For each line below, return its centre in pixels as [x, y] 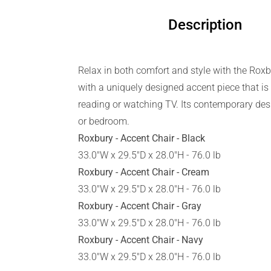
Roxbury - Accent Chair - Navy [141, 240]
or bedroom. [104, 122]
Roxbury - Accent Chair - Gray [140, 206]
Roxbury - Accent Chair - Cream [144, 172]
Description [205, 25]
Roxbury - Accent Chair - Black [142, 139]
